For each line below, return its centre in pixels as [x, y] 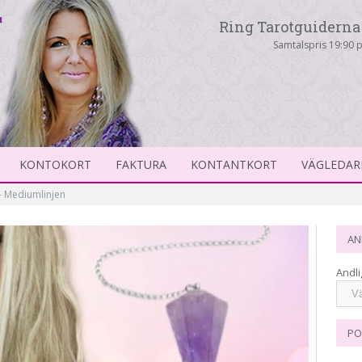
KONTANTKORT [234, 164]
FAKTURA [141, 164]
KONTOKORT [55, 164]
